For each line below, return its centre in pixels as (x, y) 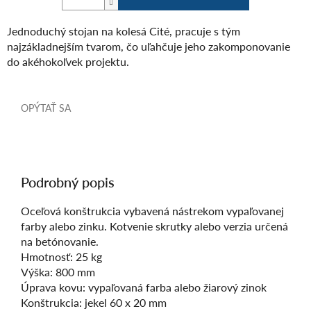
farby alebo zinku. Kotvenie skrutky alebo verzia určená (154, 226)
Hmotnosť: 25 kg (61, 256)
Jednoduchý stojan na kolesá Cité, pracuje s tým (124, 31)
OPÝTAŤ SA (46, 107)
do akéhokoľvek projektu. (68, 61)
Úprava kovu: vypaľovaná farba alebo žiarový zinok (144, 287)
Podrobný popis (68, 182)
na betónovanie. (60, 241)
